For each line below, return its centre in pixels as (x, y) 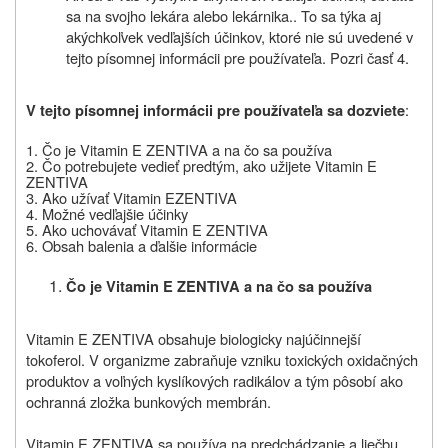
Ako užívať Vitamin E (108, 197)
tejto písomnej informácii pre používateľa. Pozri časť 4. (237, 57)
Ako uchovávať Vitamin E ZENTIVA (155, 229)
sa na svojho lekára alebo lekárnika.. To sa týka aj (223, 15)
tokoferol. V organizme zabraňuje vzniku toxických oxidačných (222, 359)
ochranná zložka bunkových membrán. (148, 401)
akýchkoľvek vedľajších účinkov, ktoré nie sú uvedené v (239, 36)
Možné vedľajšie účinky (115, 213)
